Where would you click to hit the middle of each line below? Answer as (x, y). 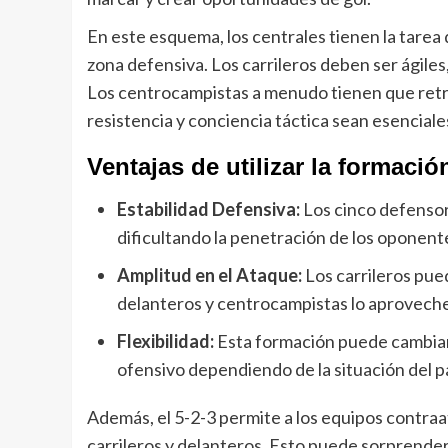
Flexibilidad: (165, 341)
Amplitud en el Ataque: (209, 275)
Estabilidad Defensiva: (208, 209)
